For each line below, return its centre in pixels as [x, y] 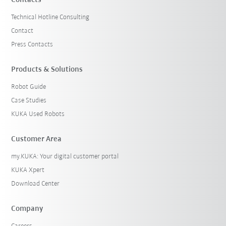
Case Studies [29, 100]
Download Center [36, 184]
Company [27, 209]
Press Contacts [32, 44]
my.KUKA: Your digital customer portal [65, 156]
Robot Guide [29, 87]
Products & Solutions [47, 69]
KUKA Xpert [28, 170]
